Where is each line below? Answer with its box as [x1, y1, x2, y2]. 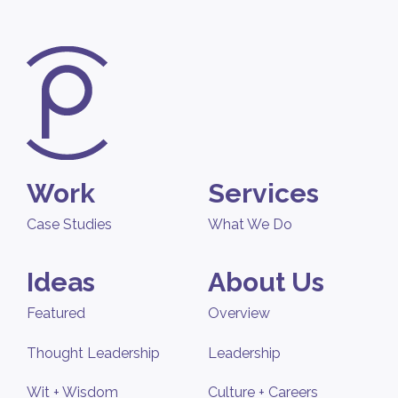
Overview [208, 305, 270, 322]
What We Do [208, 215, 292, 233]
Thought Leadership [27, 344, 160, 362]
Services [208, 177, 319, 209]
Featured [27, 305, 85, 322]
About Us [208, 267, 324, 298]
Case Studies [27, 215, 112, 233]
